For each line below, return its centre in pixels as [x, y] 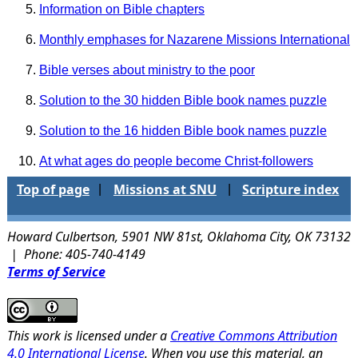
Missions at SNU [165, 189]
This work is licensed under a [88, 335]
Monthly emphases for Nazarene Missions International [194, 39]
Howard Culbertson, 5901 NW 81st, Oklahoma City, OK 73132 [179, 236]
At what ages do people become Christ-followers [176, 161]
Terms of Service [56, 271]
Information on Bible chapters [121, 9]
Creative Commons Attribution [253, 335]
